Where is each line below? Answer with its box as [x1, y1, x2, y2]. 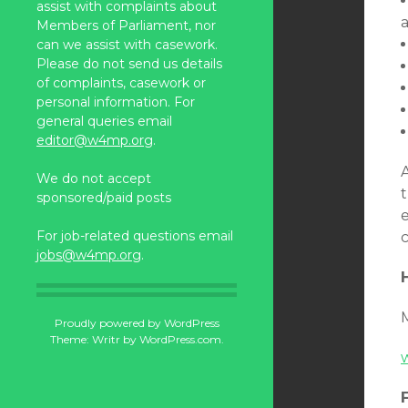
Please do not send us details [36, 56, 222, 72]
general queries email [36, 113, 172, 129]
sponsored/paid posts [36, 189, 171, 206]
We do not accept [36, 170, 151, 187]
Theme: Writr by [49, 332, 139, 346]
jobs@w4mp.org [36, 247, 141, 263]
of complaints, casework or [36, 75, 206, 91]
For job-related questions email [36, 228, 233, 244]
